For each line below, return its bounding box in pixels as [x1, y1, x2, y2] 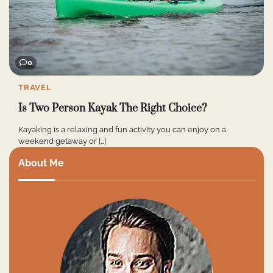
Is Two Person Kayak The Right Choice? [18, 101, 207, 115]
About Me [18, 157, 64, 169]
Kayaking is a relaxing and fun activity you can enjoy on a [18, 125, 226, 135]
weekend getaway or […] [18, 136, 106, 146]
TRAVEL [18, 82, 52, 92]
